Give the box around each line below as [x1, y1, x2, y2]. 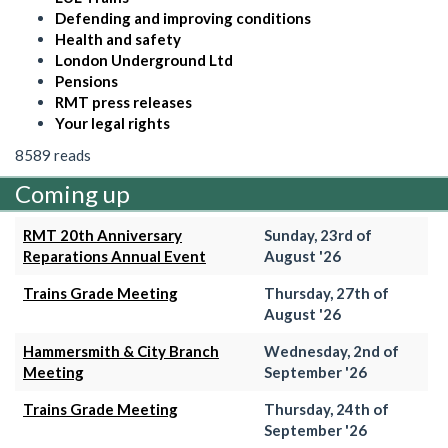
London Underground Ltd [55, 51, 233, 69]
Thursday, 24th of [264, 400, 389, 418]
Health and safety [55, 30, 181, 48]
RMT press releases [55, 93, 192, 111]
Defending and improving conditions [55, 9, 311, 27]
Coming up [15, 179, 130, 208]
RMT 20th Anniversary [23, 226, 182, 244]
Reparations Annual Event [23, 247, 206, 265]
